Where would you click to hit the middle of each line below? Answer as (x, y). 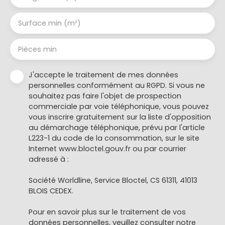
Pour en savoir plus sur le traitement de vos (107, 212)
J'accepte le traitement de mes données (103, 75)
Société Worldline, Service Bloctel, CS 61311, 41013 (113, 180)
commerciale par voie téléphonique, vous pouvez (119, 106)
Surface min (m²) (49, 23)
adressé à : (49, 159)
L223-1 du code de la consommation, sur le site (114, 138)
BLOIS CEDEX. (51, 191)
